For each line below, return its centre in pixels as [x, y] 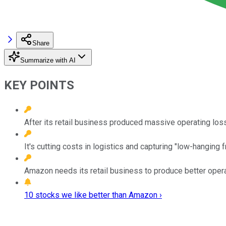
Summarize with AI [48, 60]
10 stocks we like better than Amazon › [93, 195]
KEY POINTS [39, 85]
